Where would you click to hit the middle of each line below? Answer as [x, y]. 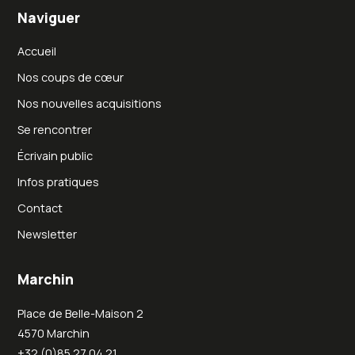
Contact [40, 208]
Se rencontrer [55, 130]
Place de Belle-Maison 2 [81, 313]
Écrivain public [55, 156]
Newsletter [48, 235]
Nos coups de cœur [71, 78]
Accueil [37, 52]
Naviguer [49, 17]
